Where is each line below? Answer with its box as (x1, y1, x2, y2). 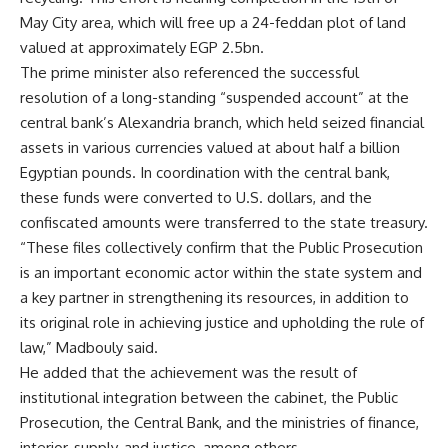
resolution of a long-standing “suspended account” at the (20, 88, 409, 108)
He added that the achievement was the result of (20, 363, 357, 383)
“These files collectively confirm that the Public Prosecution (20, 238, 423, 258)
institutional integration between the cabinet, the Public (20, 388, 398, 408)
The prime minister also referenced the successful (20, 63, 359, 83)
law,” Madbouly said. (20, 338, 158, 358)
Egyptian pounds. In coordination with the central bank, (20, 163, 390, 183)
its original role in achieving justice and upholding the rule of (20, 313, 424, 333)
